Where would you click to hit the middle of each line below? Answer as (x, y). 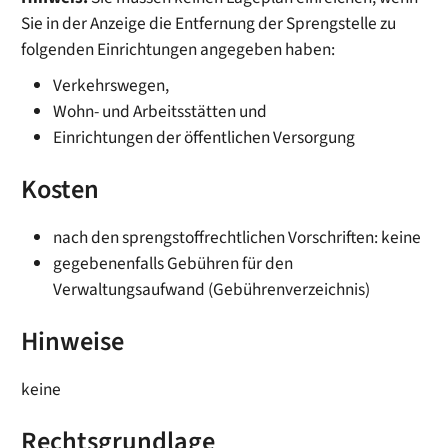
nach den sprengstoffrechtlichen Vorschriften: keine (237, 238)
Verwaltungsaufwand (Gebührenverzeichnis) (212, 290)
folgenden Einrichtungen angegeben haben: (178, 49)
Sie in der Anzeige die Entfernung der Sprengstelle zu (209, 23)
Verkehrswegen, (111, 86)
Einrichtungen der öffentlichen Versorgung (204, 138)
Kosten (60, 190)
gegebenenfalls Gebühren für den (173, 264)
